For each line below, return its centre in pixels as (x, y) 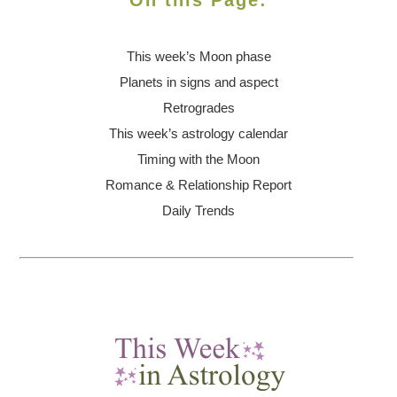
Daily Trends (198, 210)
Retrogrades (198, 108)
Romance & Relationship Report (198, 185)
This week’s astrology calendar (198, 133)
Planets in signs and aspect (198, 82)
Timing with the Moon (198, 159)
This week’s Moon (179, 56)
